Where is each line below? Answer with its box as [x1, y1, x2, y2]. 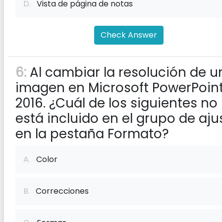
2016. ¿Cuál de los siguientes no [15, 94, 218, 112]
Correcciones [30, 185, 89, 197]
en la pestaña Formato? [15, 125, 169, 143]
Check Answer [101, 29, 157, 41]
